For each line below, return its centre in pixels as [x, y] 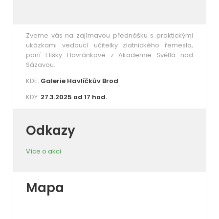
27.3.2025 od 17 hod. [75, 97]
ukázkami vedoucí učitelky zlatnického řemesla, [109, 45]
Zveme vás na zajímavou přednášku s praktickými [109, 35]
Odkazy [51, 130]
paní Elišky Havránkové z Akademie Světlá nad [109, 55]
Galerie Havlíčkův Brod [79, 81]
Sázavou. [41, 65]
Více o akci [44, 151]
